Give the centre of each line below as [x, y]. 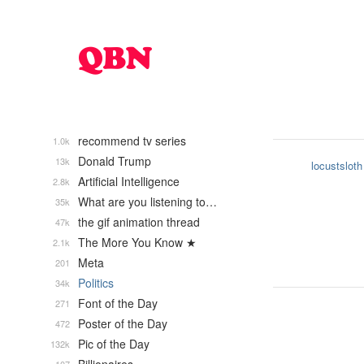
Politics [96, 283]
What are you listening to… [147, 201]
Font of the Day [118, 303]
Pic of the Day [114, 344]
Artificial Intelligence [129, 181]
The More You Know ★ [137, 242]
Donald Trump [115, 161]
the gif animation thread [139, 222]
